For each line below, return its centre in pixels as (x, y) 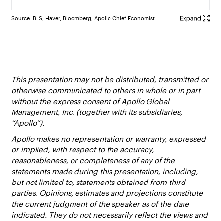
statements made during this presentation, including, (105, 171)
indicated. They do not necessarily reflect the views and (110, 214)
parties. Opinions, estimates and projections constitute (107, 193)
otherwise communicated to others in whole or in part (106, 90)
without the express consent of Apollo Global (91, 101)
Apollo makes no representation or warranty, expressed (109, 138)
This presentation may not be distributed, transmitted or (110, 79)
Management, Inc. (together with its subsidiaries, (97, 112)
